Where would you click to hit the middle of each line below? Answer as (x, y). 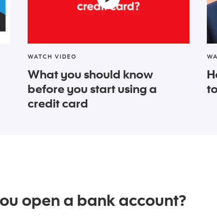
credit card (58, 103)
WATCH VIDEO (52, 57)
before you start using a (92, 89)
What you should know (90, 74)
